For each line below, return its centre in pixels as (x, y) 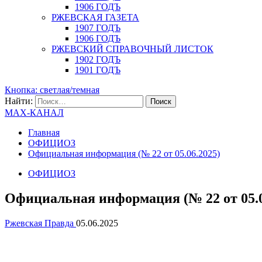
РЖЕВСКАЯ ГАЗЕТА (95, 17)
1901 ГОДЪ (98, 70)
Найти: (19, 101)
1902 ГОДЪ (98, 59)
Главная (44, 132)
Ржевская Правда (40, 223)
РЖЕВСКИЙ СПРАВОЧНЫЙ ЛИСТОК (132, 49)
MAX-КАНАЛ (34, 113)
